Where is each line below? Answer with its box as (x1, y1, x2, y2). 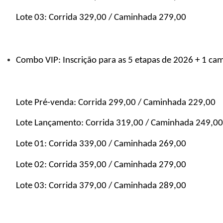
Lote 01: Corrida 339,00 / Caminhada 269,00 (16, 139, 188, 149)
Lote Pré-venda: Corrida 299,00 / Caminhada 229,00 (16, 98, 216, 108)
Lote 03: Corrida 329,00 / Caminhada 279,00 (16, 13, 186, 23)
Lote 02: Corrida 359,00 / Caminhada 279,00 (16, 160, 186, 170)
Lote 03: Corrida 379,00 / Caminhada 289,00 (16, 181, 186, 191)
